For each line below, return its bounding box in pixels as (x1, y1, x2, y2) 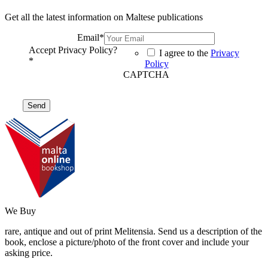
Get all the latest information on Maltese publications (5, 12, 203, 23)
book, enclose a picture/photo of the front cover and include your (5, 237, 249, 248)
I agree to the (159, 48, 211, 59)
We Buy (5, 206, 36, 217)
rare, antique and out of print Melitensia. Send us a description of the (5, 226, 262, 237)
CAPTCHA (123, 69, 169, 80)
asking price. (5, 248, 53, 258)
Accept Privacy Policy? (29, 45, 117, 56)
